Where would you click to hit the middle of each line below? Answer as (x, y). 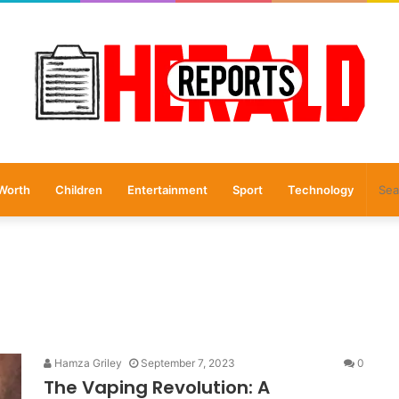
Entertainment (167, 190)
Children (78, 190)
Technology (320, 190)
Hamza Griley (87, 363)
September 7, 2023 (188, 363)
